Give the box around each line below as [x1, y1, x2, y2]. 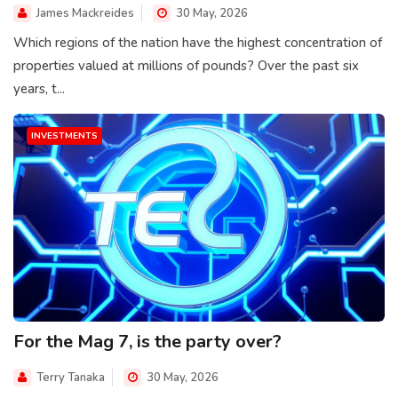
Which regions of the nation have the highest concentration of [13, 33, 382, 52]
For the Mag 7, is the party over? [13, 330, 282, 354]
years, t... [13, 79, 65, 98]
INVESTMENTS [31, 129, 98, 142]
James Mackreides [36, 4, 134, 21]
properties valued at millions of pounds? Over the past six [13, 56, 359, 75]
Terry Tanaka [36, 370, 105, 386]
